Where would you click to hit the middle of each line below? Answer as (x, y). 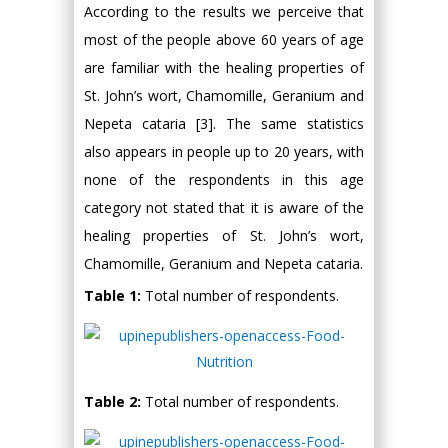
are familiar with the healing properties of (224, 68)
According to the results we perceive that (224, 12)
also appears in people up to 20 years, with (224, 152)
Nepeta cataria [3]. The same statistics (224, 124)
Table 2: (114, 402)
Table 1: (114, 296)
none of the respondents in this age (224, 180)
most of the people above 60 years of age (224, 40)
